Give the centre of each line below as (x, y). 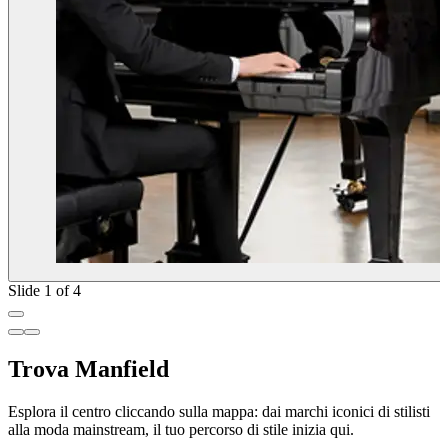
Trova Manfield (88, 368)
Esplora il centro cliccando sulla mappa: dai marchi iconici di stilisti (219, 411)
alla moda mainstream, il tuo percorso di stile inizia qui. (181, 429)
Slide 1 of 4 (44, 290)
